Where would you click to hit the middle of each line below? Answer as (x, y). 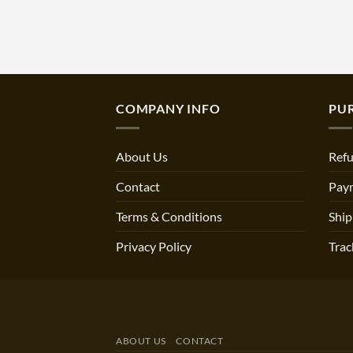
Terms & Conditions (169, 216)
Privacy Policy (154, 246)
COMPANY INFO (168, 109)
